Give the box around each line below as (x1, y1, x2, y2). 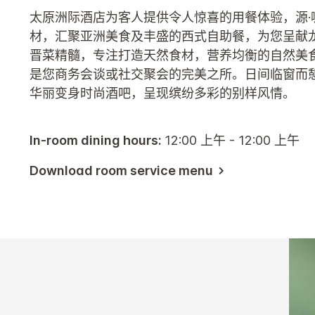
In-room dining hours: (30, 132, 165, 148)
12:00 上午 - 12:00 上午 (165, 132, 300, 148)
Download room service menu (30, 162, 213, 178)
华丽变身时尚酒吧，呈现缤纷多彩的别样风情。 (30, 85, 295, 101)
